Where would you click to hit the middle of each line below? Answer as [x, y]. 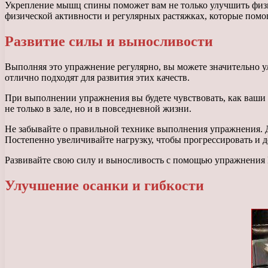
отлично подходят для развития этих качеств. [97, 77]
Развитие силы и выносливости [109, 41]
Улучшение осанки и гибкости [104, 185]
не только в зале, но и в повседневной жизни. [98, 108]
